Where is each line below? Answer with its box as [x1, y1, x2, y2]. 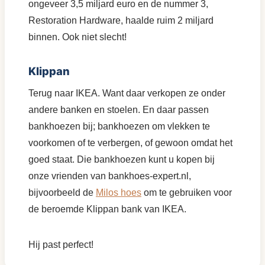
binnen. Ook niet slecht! [28, 31, 127, 42]
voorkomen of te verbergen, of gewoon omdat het [28, 137, 232, 148]
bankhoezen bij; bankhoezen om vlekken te [28, 121, 210, 131]
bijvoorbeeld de [28, 187, 96, 198]
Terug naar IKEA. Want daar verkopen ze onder [28, 88, 225, 98]
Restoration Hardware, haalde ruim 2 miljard [28, 15, 214, 25]
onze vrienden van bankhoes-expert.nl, [28, 170, 191, 181]
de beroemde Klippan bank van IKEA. [28, 203, 186, 214]
